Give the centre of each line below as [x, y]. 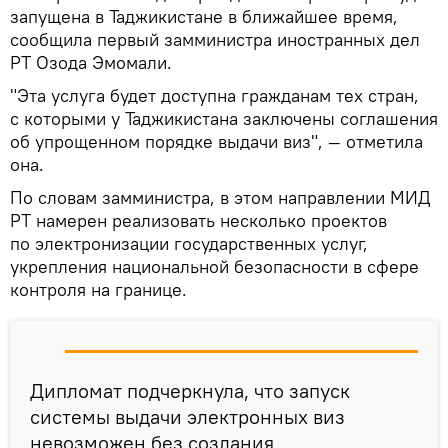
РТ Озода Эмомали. [91, 63]
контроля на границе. [98, 290]
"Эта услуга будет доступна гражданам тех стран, [214, 96]
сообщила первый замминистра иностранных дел [215, 40]
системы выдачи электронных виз [187, 417]
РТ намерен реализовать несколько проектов [198, 221]
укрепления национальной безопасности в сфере [214, 267]
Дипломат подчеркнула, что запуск [190, 391]
